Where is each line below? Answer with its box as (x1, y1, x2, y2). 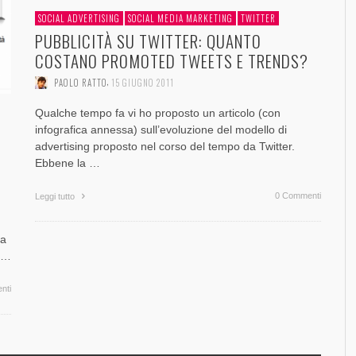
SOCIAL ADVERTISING (38, 12, 120, 25)
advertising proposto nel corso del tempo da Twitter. (35, 140, 295, 153)
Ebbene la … (35, 157, 100, 170)
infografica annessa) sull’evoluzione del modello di (35, 123, 287, 137)
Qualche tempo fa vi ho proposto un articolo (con (35, 106, 281, 120)
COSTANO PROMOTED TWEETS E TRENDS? (35, 48, 308, 74)
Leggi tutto (35, 192, 77, 202)
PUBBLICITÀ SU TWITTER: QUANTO (35, 29, 261, 54)
